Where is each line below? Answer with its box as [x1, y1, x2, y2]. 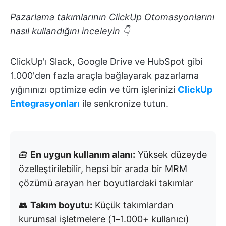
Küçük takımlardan [92, 199, 174, 210]
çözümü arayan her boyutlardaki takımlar [19, 177, 193, 188]
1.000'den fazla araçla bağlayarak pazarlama [10, 70, 199, 81]
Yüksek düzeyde [135, 149, 207, 160]
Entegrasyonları [10, 98, 80, 109]
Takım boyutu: [30, 199, 92, 210]
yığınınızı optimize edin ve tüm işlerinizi [10, 84, 178, 95]
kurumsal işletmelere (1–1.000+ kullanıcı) [19, 213, 189, 224]
